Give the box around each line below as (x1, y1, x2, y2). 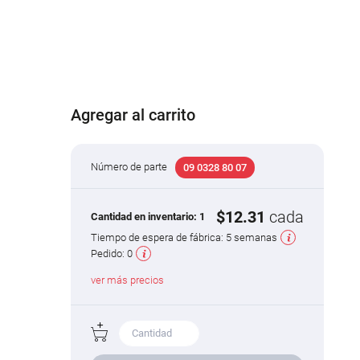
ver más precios (91, 273, 165, 286)
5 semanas (226, 231, 278, 243)
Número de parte (91, 160, 168, 173)
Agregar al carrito (71, 104, 196, 125)
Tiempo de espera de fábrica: (91, 231, 227, 243)
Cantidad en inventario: (91, 211, 200, 223)
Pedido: (91, 247, 128, 260)
